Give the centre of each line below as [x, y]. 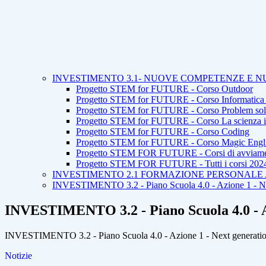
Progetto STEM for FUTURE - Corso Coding [163, 132]
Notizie [18, 256]
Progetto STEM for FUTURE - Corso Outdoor [164, 89]
